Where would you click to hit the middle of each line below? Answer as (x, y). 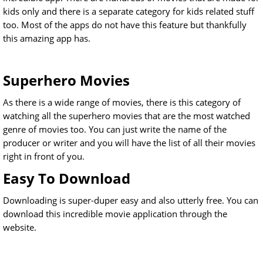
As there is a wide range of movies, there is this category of (122, 102)
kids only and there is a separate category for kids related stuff (129, 11)
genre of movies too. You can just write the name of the (115, 129)
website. (20, 227)
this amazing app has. (47, 38)
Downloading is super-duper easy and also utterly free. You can (131, 200)
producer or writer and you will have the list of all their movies (129, 143)
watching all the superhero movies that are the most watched (127, 116)
